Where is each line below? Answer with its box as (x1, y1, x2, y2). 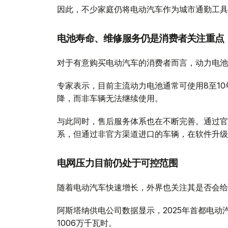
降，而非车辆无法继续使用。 (57, 93, 163, 103)
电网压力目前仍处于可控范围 (57, 157, 178, 169)
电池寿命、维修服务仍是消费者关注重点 (57, 32, 224, 44)
